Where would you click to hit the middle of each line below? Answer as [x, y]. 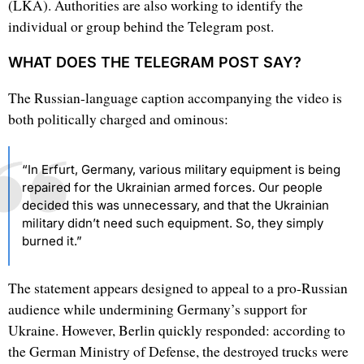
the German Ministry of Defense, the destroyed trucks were [178, 351]
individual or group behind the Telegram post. [141, 26]
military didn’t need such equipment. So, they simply [173, 223]
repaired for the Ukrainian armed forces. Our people [172, 188]
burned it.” [52, 241]
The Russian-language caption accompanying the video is [175, 97]
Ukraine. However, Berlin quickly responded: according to [177, 330]
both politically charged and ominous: [118, 119]
